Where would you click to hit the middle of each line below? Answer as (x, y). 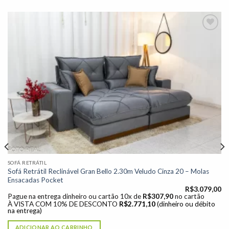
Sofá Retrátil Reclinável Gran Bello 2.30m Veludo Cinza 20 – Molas (108, 171)
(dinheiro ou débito (186, 204)
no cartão (189, 197)
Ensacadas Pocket (35, 180)
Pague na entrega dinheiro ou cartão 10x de (75, 197)
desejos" (203, 69)
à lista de (203, 62)
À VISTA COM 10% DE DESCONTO (62, 204)
